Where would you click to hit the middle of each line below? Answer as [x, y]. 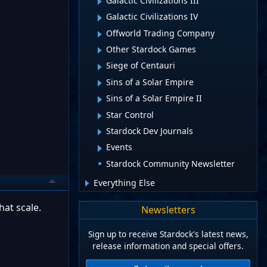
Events [119, 147]
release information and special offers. [168, 246]
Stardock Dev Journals [150, 131]
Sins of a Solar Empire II [154, 98]
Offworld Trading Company [160, 33]
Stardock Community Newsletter [170, 163]
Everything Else [124, 182]
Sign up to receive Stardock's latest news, [168, 234]
